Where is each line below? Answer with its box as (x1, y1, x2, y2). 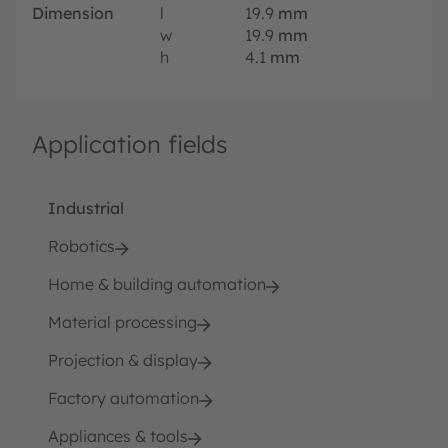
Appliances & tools (48, 425, 188, 446)
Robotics (48, 235, 115, 256)
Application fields (32, 128, 228, 159)
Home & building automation (48, 273, 266, 294)
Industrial (48, 197, 124, 218)
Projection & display (48, 349, 198, 370)
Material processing (48, 311, 197, 332)
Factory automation (48, 387, 199, 408)
